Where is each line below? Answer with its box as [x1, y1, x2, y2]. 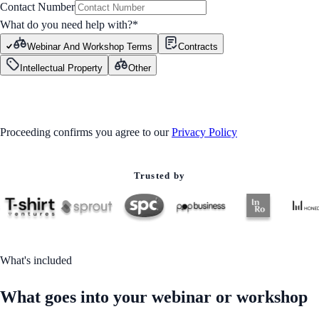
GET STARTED [33, 88, 108, 100]
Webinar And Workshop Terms [27, 41, 152, 53]
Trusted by [133, 170, 186, 182]
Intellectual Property [20, 63, 103, 74]
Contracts [178, 41, 218, 53]
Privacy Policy [172, 126, 237, 139]
